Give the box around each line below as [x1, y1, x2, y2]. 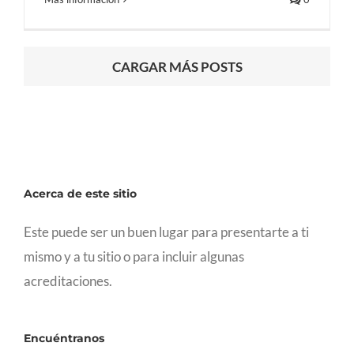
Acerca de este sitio [24, 186, 137, 201]
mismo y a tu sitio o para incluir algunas [24, 247, 244, 265]
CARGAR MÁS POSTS [111, 58, 243, 76]
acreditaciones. [24, 272, 112, 289]
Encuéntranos [24, 330, 104, 345]
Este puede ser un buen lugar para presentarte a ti [24, 223, 309, 240]
